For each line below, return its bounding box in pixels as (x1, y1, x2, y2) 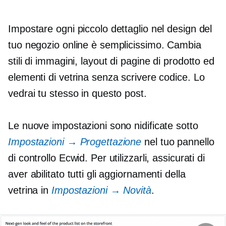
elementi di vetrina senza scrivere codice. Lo (8, 72, 205, 83)
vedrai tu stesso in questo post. (8, 88, 147, 99)
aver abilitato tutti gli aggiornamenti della (8, 168, 186, 180)
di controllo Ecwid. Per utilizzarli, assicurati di (8, 152, 205, 163)
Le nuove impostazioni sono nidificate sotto (8, 120, 198, 131)
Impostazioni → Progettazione (8, 136, 142, 147)
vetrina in (8, 185, 51, 196)
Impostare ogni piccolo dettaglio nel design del (8, 23, 212, 34)
